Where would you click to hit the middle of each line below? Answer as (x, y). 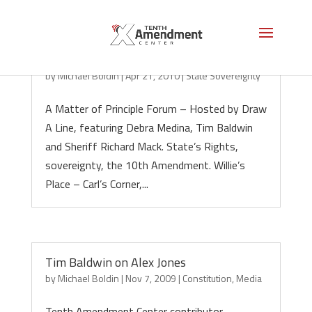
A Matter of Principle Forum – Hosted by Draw (156, 109)
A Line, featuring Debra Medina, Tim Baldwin (149, 127)
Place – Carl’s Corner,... (96, 184)
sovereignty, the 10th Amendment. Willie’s (145, 165)
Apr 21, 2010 (152, 76)
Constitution (207, 278)
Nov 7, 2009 (150, 278)
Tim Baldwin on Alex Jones (115, 262)
